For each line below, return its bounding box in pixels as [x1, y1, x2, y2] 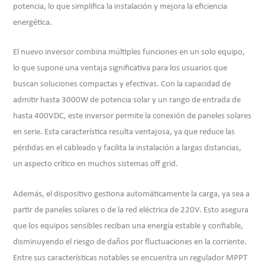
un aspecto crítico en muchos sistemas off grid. [13, 160, 179, 169]
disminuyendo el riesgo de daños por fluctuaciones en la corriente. [13, 237, 247, 247]
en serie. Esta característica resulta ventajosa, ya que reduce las [13, 128, 235, 137]
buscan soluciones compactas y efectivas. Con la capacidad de [13, 80, 231, 89]
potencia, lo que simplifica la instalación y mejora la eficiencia [13, 2, 228, 11]
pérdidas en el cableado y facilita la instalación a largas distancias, [13, 144, 242, 153]
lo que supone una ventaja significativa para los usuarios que [13, 64, 228, 73]
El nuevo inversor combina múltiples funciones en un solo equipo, [13, 48, 245, 57]
